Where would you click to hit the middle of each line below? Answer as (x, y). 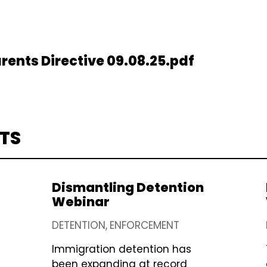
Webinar (81, 202)
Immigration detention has (122, 249)
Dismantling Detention (128, 188)
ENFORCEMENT (145, 226)
